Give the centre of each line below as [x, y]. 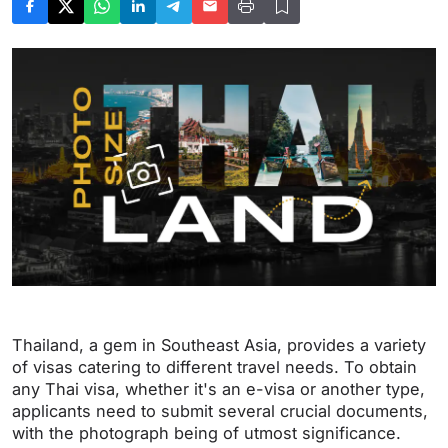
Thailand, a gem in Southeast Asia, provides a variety [219, 345]
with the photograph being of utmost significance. [206, 433]
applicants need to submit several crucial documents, [220, 411]
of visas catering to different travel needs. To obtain [214, 367]
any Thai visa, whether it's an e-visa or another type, [218, 389]
